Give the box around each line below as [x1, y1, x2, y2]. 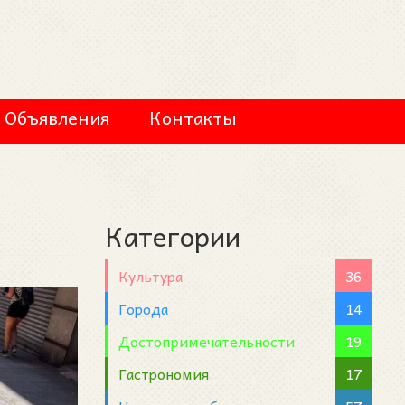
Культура [118, 263, 183, 287]
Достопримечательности [118, 328, 295, 353]
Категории [105, 212, 240, 258]
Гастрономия [118, 361, 209, 385]
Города [118, 296, 168, 320]
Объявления [5, 102, 109, 132]
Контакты [149, 102, 237, 132]
